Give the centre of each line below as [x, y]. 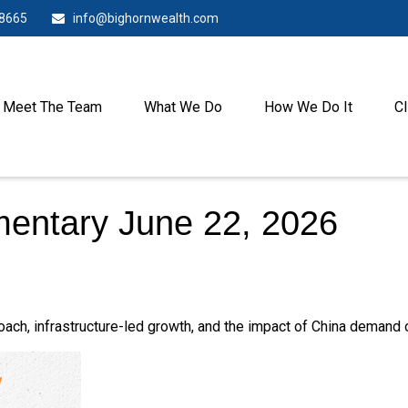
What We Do [183, 107]
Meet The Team [52, 107]
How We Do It [308, 107]
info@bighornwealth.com [146, 18]
